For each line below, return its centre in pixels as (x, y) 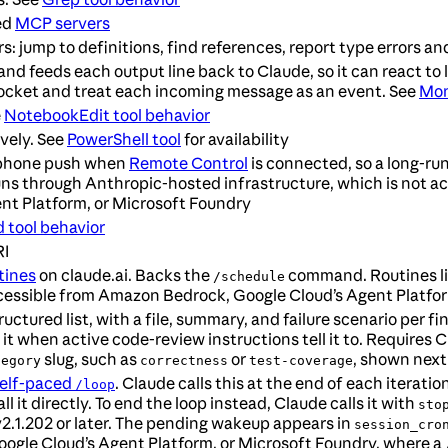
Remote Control (188, 163)
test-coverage (301, 361)
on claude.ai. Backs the (124, 275)
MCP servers (62, 23)
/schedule (249, 277)
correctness (184, 361)
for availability (235, 139)
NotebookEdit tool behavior (107, 115)
